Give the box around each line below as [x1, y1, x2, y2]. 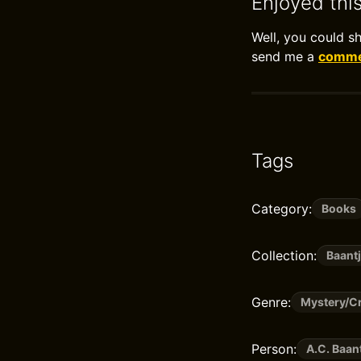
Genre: [251, 294, 291, 311]
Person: [251, 341, 297, 358]
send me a [251, 48, 318, 65]
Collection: [251, 247, 317, 264]
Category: [251, 201, 312, 218]
